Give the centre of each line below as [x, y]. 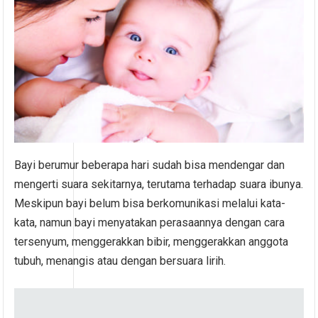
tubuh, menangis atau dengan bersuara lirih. [120, 261]
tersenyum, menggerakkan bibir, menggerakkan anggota [152, 241]
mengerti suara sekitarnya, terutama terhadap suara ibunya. [159, 184]
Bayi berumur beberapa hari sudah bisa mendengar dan [150, 165]
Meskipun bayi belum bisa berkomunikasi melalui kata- [150, 203]
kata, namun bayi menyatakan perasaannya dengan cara [150, 222]
